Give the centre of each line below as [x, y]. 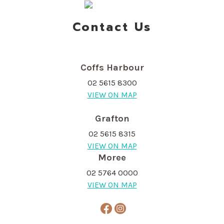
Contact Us [112, 27]
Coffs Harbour [112, 68]
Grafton [112, 119]
